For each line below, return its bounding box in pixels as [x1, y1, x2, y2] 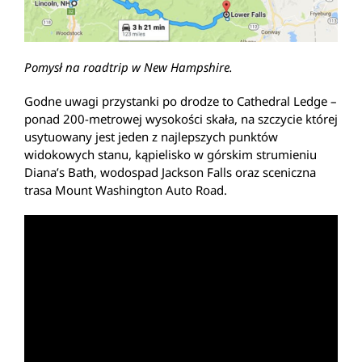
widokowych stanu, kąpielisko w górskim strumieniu [24, 145, 317, 162]
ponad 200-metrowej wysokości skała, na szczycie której [24, 110, 338, 127]
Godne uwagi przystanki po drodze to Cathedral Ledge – [24, 92, 337, 109]
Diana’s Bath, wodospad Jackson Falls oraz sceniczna [24, 163, 316, 180]
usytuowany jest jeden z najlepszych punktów [24, 128, 278, 145]
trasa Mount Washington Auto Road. [24, 181, 227, 198]
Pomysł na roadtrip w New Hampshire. [24, 58, 233, 75]
